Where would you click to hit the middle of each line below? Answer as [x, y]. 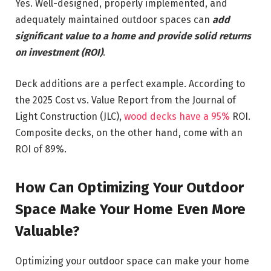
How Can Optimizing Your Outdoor [129, 187]
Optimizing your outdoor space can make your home [132, 261]
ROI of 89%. [41, 149]
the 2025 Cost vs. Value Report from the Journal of [126, 100]
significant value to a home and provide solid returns [133, 36]
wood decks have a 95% [177, 116]
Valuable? [49, 231]
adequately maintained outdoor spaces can [114, 19]
